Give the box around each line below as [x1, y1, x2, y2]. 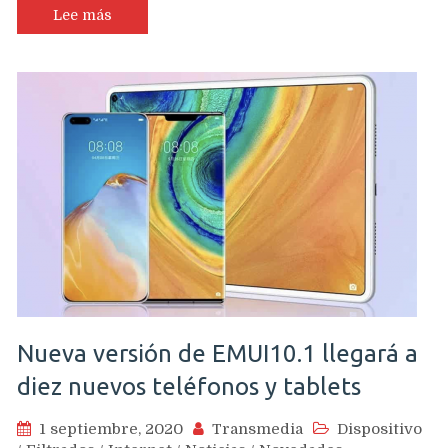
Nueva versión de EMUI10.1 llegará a [17, 339, 418, 367]
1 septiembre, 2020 [39, 419, 183, 438]
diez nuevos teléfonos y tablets [17, 372, 361, 400]
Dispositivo [337, 419, 422, 438]
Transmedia [212, 419, 303, 438]
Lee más [53, 7, 112, 23]
